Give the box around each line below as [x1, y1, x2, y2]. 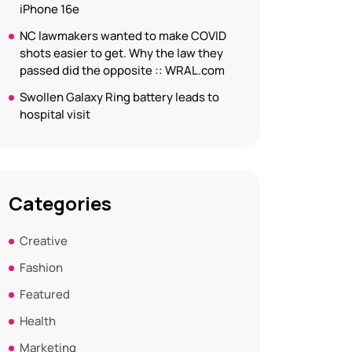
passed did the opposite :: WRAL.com [20, 62, 225, 79]
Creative [20, 233, 68, 249]
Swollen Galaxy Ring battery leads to [20, 89, 219, 105]
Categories [9, 190, 112, 216]
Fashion [20, 259, 63, 276]
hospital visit [20, 106, 90, 123]
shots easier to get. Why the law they [20, 45, 223, 61]
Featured [20, 286, 70, 302]
